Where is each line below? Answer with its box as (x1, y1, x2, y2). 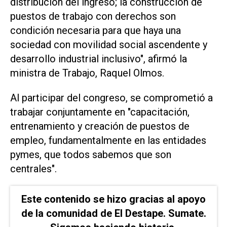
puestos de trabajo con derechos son (10, 10, 176, 22)
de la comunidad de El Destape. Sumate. (21, 207, 206, 220)
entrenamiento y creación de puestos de (10, 120, 190, 132)
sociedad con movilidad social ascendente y (10, 38, 207, 51)
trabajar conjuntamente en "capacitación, (10, 105, 190, 118)
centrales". (10, 162, 57, 175)
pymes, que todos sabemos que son (10, 148, 171, 161)
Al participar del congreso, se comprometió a (10, 91, 213, 104)
